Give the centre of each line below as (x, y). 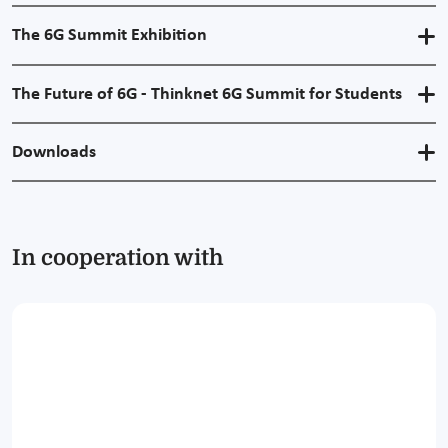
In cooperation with (117, 258)
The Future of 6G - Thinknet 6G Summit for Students (207, 94)
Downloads (54, 152)
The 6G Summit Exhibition (109, 36)
